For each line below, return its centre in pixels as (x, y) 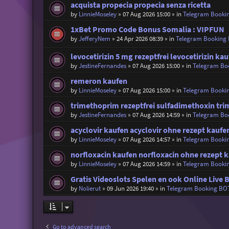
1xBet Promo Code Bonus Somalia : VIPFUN (147, 29)
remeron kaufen (99, 81)
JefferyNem (94, 38)
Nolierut (89, 189)
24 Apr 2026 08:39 (140, 38)
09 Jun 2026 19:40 (130, 189)
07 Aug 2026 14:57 (146, 140)
